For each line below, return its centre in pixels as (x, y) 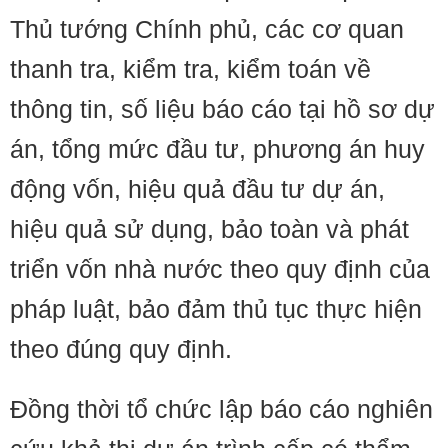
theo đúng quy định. (121, 349)
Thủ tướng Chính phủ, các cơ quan (207, 29)
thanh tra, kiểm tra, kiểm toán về (190, 69)
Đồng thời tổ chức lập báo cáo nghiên (221, 409)
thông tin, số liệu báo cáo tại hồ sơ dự (222, 109)
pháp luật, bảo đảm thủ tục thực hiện (216, 309)
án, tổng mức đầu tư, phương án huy (217, 149)
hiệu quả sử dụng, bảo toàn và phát (209, 229)
